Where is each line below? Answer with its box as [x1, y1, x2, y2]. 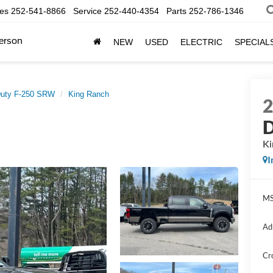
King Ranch [68, 90, 109, 99]
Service [73, 6, 102, 16]
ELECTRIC [180, 37, 222, 48]
